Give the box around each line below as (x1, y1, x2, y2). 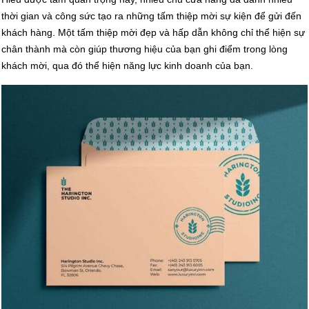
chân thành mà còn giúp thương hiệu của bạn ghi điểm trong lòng (1, 43, 288, 55)
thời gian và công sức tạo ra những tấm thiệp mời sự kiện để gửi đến (1, 10, 301, 22)
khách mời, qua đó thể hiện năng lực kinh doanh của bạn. (1, 60, 253, 72)
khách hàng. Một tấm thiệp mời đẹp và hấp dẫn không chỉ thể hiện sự (1, 27, 305, 39)
